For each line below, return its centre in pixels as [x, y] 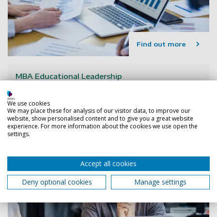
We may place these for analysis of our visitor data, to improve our [99, 111]
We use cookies [29, 103]
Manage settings [160, 182]
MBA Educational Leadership [69, 76]
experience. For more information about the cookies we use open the [102, 126]
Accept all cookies [108, 163]
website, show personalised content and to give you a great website [100, 118]
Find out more [161, 44]
